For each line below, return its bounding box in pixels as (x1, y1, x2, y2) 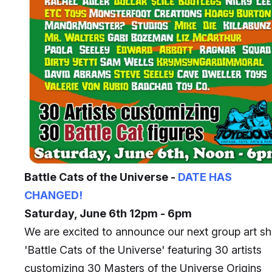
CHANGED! (24, 189, 83, 202)
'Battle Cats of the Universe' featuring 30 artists (24, 243, 262, 257)
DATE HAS (178, 171, 232, 184)
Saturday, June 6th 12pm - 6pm (24, 207, 192, 220)
